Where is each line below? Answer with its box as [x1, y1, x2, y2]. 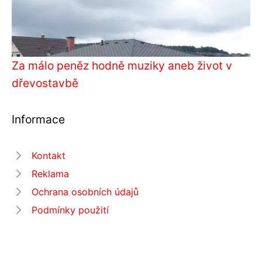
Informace [12, 112, 65, 126]
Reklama [32, 167, 69, 180]
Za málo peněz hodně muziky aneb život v [12, 58, 232, 73]
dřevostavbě [12, 75, 78, 90]
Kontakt [32, 149, 65, 161]
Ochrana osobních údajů [32, 185, 139, 198]
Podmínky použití [32, 204, 109, 216]
